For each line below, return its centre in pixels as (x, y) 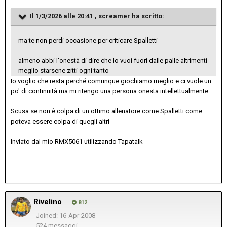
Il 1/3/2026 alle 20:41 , (63, 16)
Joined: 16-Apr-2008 (65, 215)
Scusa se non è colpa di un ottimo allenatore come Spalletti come (106, 111)
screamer (114, 16)
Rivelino (48, 201)
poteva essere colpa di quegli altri (60, 121)
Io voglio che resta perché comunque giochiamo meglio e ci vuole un (111, 81)
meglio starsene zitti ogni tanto (64, 70)
